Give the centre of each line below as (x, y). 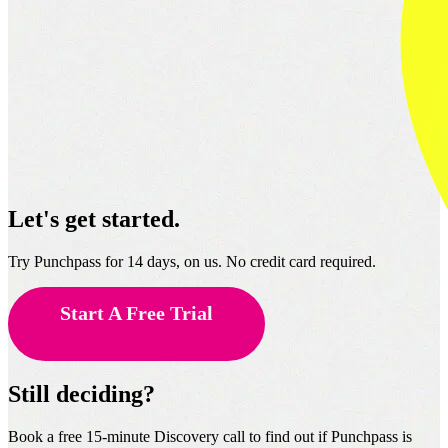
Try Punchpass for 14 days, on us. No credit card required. (192, 262)
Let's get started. (94, 219)
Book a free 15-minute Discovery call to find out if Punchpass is (210, 436)
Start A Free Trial (136, 313)
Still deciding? (81, 394)
